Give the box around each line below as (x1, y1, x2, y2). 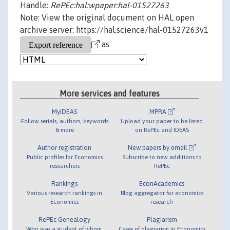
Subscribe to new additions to (122, 153, 202, 160)
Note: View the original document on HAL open (20, 13, 194, 23)
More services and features (60, 88, 160, 98)
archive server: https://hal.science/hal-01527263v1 (20, 25, 208, 35)
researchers (49, 162, 80, 169)
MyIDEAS (52, 107, 78, 116)
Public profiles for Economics (26, 153, 103, 160)
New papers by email (128, 143, 189, 151)
